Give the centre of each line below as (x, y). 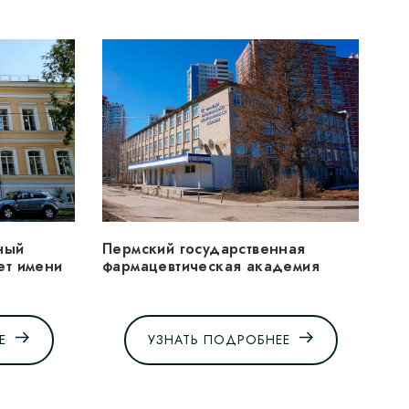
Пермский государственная (204, 248)
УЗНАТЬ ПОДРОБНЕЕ (219, 340)
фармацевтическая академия (211, 266)
